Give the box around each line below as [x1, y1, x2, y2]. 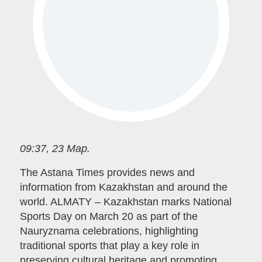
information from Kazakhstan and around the [19, 181, 227, 194]
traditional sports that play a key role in [19, 240, 199, 252]
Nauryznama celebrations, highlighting [19, 225, 198, 237]
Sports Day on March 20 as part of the [19, 211, 198, 223]
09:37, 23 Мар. [19, 142, 90, 154]
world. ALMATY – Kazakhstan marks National [19, 196, 232, 208]
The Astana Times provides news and [19, 167, 195, 179]
